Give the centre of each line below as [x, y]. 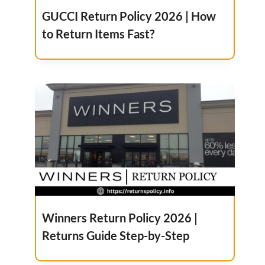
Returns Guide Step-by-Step [116, 235]
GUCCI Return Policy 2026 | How [129, 16]
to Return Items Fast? [98, 33]
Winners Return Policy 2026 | [120, 217]
